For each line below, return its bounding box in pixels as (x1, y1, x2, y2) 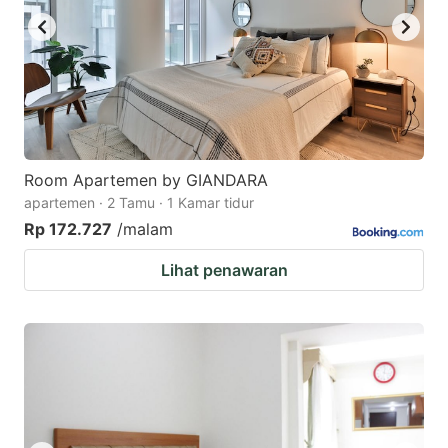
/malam (117, 219, 173, 240)
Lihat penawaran (160, 260, 288, 281)
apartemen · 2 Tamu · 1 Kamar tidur (24, 194, 254, 212)
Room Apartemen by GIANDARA (24, 170, 268, 191)
